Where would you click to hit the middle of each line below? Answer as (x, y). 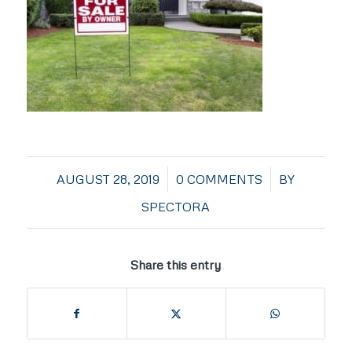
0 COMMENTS (220, 180)
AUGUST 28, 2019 (108, 180)
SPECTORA (176, 207)
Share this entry (176, 265)
